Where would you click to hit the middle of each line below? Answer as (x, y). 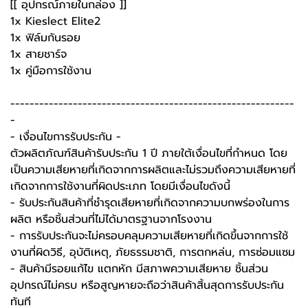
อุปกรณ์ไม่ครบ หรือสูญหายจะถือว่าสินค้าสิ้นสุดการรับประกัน (147, 285)
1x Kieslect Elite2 (55, 21)
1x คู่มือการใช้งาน (51, 71)
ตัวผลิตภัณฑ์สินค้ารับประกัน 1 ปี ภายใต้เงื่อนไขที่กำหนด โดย (149, 153)
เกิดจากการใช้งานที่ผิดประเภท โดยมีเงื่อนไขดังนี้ (120, 186)
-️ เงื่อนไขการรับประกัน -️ (66, 137)
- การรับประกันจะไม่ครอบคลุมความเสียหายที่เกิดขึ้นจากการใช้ (149, 236)
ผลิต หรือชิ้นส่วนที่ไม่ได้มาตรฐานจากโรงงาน (111, 219)
